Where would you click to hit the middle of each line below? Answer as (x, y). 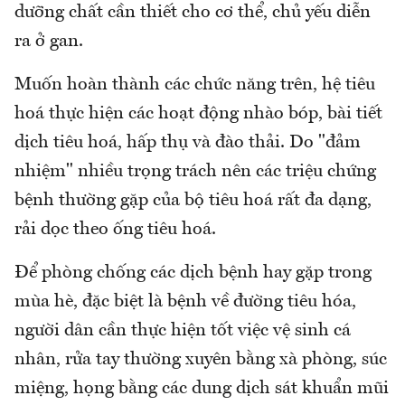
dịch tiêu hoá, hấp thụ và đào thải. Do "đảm (188, 142)
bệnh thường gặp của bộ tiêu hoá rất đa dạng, (193, 200)
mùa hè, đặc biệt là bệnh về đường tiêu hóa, (185, 301)
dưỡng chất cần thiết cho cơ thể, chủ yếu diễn (193, 12)
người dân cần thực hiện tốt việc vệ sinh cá (183, 330)
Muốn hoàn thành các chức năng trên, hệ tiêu (195, 85)
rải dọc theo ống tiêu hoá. (115, 229)
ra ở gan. (49, 41)
